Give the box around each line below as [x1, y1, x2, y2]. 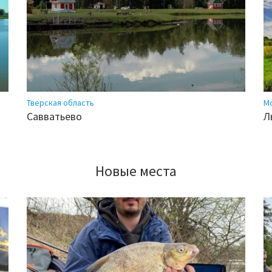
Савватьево [27, 109, 82, 124]
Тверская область [27, 97, 94, 109]
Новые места [95, 161, 177, 181]
